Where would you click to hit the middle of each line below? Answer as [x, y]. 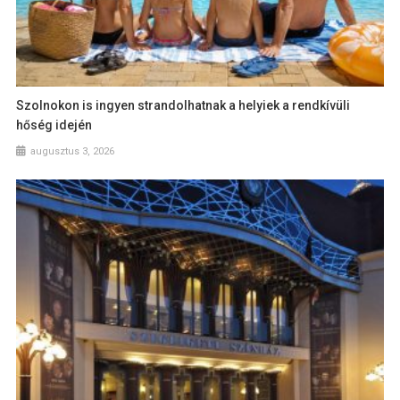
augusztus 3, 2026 [73, 151]
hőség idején [54, 125]
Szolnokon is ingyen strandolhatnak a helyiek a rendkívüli [183, 105]
